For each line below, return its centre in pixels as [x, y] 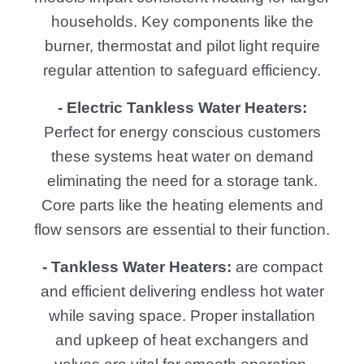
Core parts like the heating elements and [182, 206]
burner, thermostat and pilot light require [182, 46]
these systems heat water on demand [182, 157]
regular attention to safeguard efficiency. [182, 71]
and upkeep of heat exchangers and [182, 340]
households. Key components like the [182, 22]
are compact [277, 267]
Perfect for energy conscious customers [182, 132]
